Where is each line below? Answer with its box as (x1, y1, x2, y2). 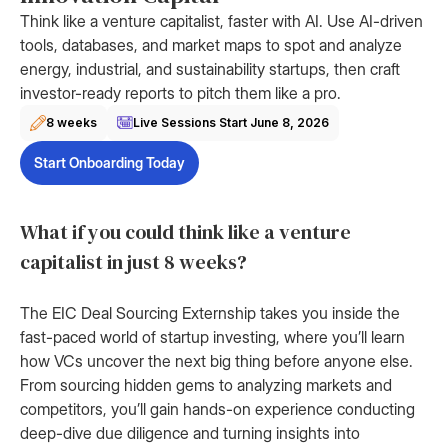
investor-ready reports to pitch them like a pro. (20, 83, 341, 103)
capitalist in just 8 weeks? (20, 248, 247, 276)
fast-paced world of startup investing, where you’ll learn (20, 327, 405, 347)
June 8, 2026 (250, 115, 329, 130)
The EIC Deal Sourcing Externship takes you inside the (20, 303, 400, 323)
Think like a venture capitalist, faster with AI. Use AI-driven (20, 11, 423, 31)
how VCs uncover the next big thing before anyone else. (20, 351, 413, 371)
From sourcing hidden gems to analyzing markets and (20, 375, 392, 395)
